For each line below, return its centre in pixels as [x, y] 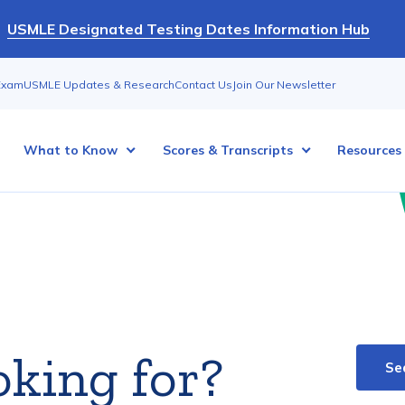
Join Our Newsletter [284, 85]
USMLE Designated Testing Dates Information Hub [188, 29]
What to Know [71, 150]
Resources [369, 150]
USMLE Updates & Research [99, 85]
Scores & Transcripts [227, 150]
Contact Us [203, 85]
